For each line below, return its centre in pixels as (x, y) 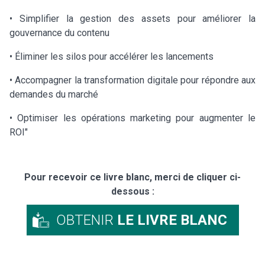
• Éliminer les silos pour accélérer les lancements (112, 56)
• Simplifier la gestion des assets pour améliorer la (132, 18)
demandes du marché (54, 94)
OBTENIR (86, 220)
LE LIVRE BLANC (172, 220)
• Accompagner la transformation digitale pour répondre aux (132, 80)
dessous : (132, 191)
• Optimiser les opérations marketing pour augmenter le (132, 118)
